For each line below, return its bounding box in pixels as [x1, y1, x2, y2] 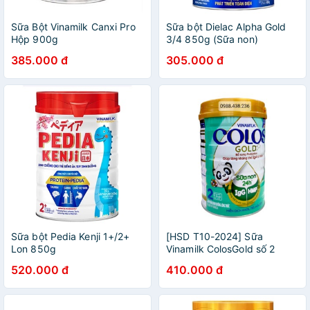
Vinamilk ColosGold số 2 [166, 243, 275, 255]
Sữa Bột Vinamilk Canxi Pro [11, 21, 136, 33]
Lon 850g [11, 243, 56, 255]
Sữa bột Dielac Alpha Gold [166, 21, 286, 33]
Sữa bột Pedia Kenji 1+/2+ [11, 230, 130, 242]
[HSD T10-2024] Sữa [166, 230, 263, 242]
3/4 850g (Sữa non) [166, 33, 258, 45]
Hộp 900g [11, 33, 58, 45]
